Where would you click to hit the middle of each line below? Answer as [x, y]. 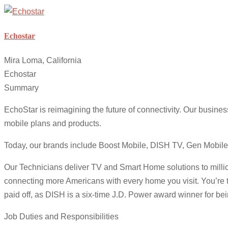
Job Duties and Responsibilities [61, 217]
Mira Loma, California [43, 61]
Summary [21, 88]
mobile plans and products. [53, 124]
